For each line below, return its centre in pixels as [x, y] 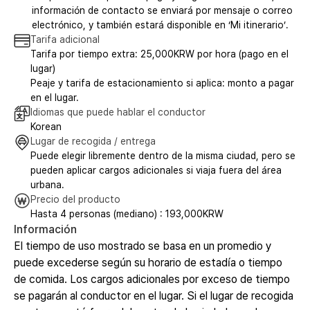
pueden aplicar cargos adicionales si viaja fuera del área [156, 170]
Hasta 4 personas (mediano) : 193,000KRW [127, 213]
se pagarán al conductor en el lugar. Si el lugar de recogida [154, 295]
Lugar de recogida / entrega [93, 141]
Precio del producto [75, 199]
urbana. [47, 184]
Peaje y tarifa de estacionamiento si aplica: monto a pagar [162, 83]
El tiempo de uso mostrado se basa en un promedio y [143, 246]
